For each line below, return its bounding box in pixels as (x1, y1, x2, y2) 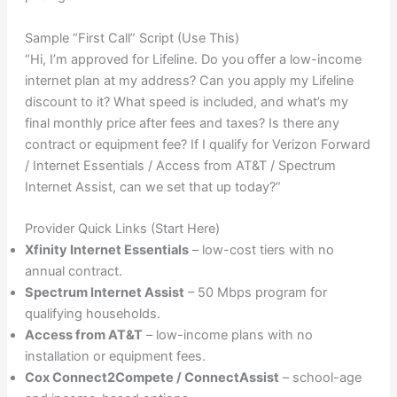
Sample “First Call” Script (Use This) (24, 29, 239, 46)
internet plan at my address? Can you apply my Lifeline (24, 72, 354, 89)
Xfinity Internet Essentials (24, 241, 189, 258)
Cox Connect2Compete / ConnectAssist (24, 369, 279, 385)
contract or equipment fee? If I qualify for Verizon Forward (24, 136, 370, 152)
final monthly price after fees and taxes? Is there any (24, 114, 339, 131)
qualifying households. (24, 305, 160, 322)
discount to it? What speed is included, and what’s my (24, 93, 348, 110)
